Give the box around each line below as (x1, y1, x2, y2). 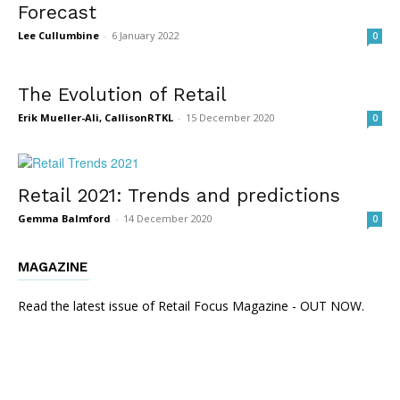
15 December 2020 (186, 111, 275, 125)
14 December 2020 (123, 212, 212, 226)
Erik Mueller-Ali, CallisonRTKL (18, 111, 173, 125)
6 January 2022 (112, 29, 179, 43)
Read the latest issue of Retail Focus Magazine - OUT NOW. (18, 297, 364, 315)
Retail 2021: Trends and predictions (18, 184, 340, 207)
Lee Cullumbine (18, 29, 99, 43)
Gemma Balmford (18, 212, 111, 226)
